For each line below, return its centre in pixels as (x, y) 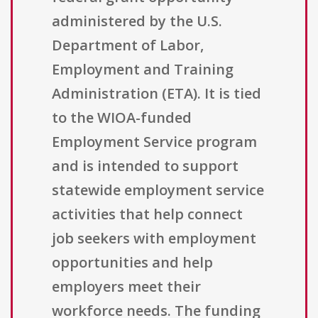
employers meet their (126, 287)
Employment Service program (154, 142)
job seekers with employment (154, 238)
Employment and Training (143, 70)
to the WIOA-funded (122, 118)
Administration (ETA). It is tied (157, 94)
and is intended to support (145, 166)
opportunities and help (132, 263)
